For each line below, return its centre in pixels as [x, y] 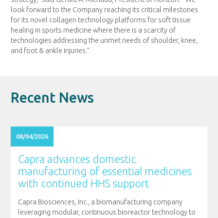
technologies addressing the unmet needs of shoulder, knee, [104, 40]
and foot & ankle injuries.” [50, 50]
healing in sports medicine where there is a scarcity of [93, 30]
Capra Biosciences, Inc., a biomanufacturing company [100, 202]
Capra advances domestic [77, 159]
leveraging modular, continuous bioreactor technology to [107, 212]
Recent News [53, 98]
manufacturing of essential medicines [105, 172]
